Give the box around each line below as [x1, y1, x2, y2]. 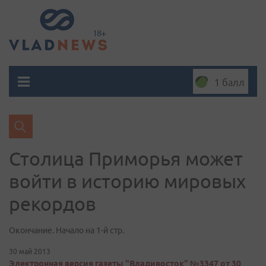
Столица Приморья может [9, 148, 243, 169]
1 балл [214, 77, 245, 88]
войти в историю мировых [9, 170, 246, 192]
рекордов [9, 193, 96, 214]
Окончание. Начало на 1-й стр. [9, 226, 124, 235]
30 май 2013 [9, 248, 50, 255]
